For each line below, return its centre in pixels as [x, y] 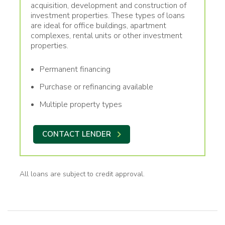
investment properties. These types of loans [108, 15]
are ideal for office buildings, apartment [98, 25]
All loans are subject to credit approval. [82, 174]
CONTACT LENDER [77, 134]
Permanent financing [75, 69]
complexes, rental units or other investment [106, 35]
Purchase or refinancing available [96, 87]
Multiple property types [81, 104]
